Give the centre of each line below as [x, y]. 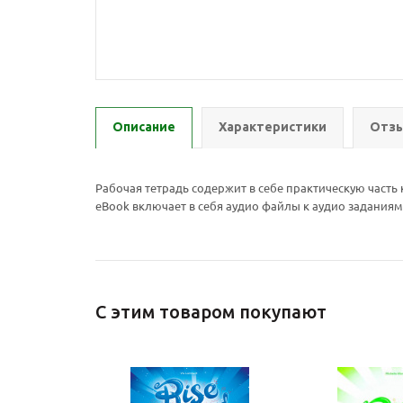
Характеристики [273, 127]
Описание [144, 127]
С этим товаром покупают [211, 312]
